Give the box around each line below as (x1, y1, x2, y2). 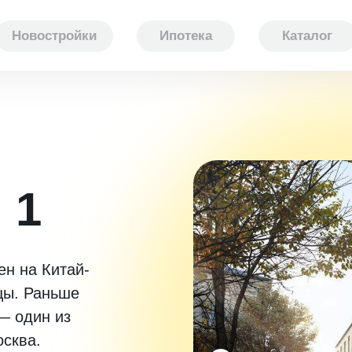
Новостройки (12, 28, 97, 43)
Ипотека (159, 28, 212, 43)
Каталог (282, 28, 332, 43)
